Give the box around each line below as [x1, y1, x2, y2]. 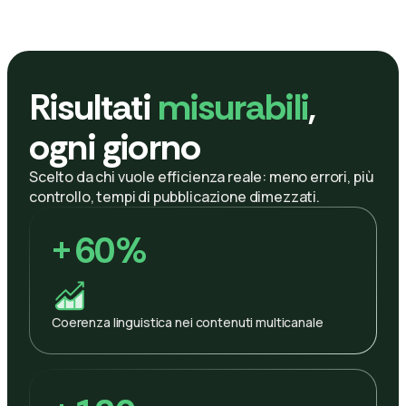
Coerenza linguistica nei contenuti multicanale [52, 313, 324, 331]
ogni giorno [29, 122, 201, 170]
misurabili [158, 82, 308, 130]
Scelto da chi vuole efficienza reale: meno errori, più [29, 166, 374, 187]
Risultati [29, 82, 158, 130]
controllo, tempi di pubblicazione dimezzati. [29, 186, 320, 207]
